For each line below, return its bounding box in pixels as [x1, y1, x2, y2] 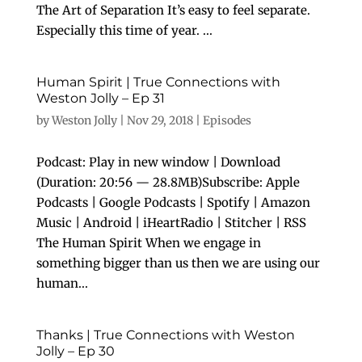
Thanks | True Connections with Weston [36, 327, 295, 343]
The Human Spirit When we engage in [36, 235, 261, 250]
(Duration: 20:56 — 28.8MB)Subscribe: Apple [36, 175, 300, 190]
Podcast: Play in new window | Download [36, 154, 280, 170]
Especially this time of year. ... [36, 23, 213, 38]
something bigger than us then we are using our [36, 255, 320, 271]
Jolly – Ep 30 [36, 343, 115, 359]
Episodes [202, 113, 251, 128]
